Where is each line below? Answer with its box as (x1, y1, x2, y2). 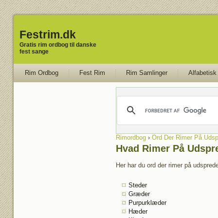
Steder (128, 182, 147, 189)
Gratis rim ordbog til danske (19, 41, 96, 48)
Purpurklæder (128, 199, 166, 206)
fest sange (19, 48, 49, 55)
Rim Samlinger (126, 69, 167, 76)
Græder (128, 190, 150, 198)
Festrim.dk (19, 28, 76, 41)
